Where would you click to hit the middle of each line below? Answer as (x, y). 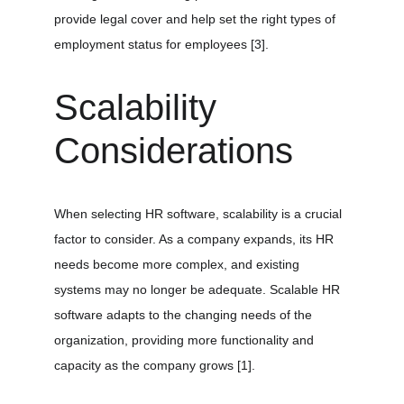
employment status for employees (152, 44)
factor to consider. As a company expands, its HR (196, 239)
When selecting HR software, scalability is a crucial (200, 214)
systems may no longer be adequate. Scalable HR (199, 289)
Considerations (174, 151)
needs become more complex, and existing (179, 264)
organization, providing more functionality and (186, 340)
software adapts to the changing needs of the (185, 315)
